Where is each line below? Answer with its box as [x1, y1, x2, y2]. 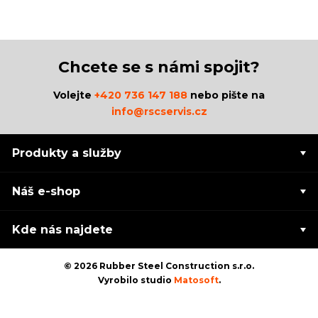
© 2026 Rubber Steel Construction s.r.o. [64, 261, 254, 271]
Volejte [53, 89, 94, 102]
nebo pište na [187, 89, 265, 102]
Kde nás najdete [12, 223, 114, 236]
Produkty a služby [12, 146, 122, 160]
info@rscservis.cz [111, 105, 207, 118]
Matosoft [173, 275, 219, 285]
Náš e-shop [12, 185, 81, 198]
